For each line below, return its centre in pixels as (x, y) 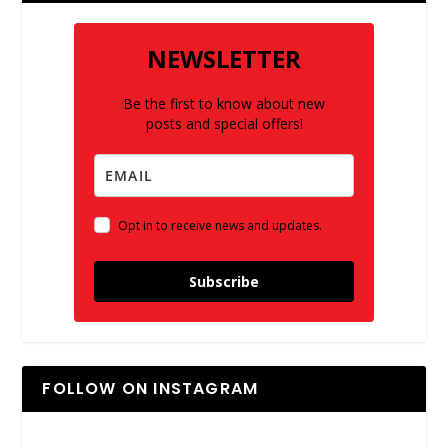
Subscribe (224, 281)
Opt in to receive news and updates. (220, 225)
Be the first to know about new (224, 103)
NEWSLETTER (224, 58)
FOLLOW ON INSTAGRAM (150, 388)
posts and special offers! (224, 123)
